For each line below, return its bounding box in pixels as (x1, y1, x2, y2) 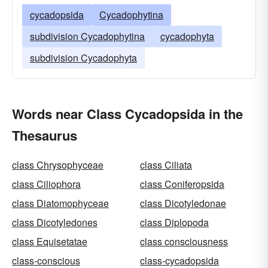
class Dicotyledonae (140, 196, 226, 210)
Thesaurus (12, 126, 77, 145)
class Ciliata (140, 158, 192, 172)
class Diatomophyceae (12, 196, 109, 210)
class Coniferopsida (140, 177, 224, 191)
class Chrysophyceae (12, 158, 103, 172)
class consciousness (140, 234, 228, 248)
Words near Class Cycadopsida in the (12, 104, 243, 123)
